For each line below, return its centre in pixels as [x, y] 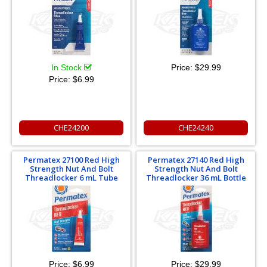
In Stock [67, 67]
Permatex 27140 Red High [196, 160]
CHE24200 [71, 128]
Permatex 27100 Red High [71, 160]
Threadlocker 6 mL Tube [71, 178]
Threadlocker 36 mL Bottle [196, 178]
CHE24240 [196, 128]
